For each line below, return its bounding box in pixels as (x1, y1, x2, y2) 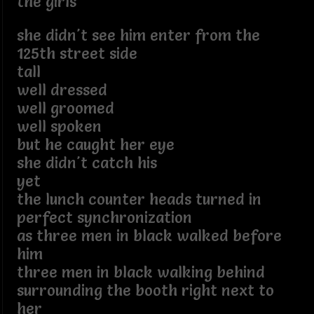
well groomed (16, 98, 114, 118)
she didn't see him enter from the (16, 25, 260, 45)
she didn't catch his (16, 153, 157, 172)
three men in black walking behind (16, 262, 269, 282)
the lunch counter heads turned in (16, 189, 261, 209)
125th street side (16, 43, 137, 63)
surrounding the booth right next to (16, 280, 274, 300)
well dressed (16, 80, 107, 100)
